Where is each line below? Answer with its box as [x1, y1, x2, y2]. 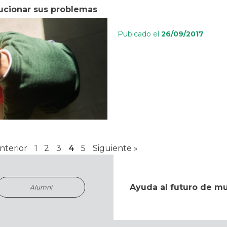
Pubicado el [118, 29, 161, 39]
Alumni [29, 183, 52, 192]
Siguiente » [92, 143, 138, 154]
